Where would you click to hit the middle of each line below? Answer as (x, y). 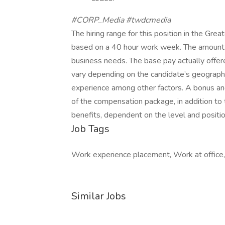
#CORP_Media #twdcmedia (121, 20)
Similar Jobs (99, 196)
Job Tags (90, 129)
